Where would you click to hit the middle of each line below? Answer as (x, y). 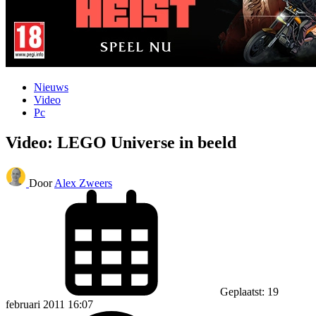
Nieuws (51, 87)
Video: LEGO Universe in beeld (121, 142)
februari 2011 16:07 (49, 304)
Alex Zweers (83, 183)
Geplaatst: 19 (249, 291)
